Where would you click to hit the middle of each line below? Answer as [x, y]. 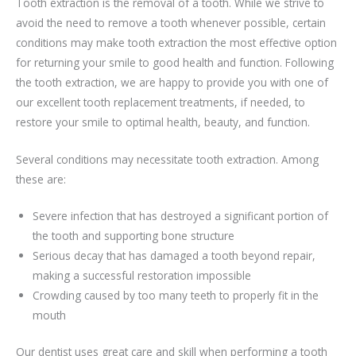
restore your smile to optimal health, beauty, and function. [163, 122]
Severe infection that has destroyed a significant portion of [180, 216]
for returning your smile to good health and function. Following [175, 62]
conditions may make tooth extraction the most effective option [176, 42]
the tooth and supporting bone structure [133, 236]
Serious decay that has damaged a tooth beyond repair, [174, 256]
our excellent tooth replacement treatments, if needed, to [161, 102]
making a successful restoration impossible [141, 276]
